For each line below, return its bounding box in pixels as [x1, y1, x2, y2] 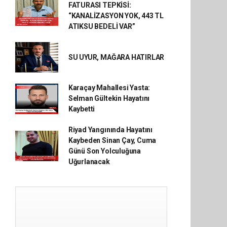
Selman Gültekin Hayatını [68, 94, 150, 102]
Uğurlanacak [68, 158, 110, 166]
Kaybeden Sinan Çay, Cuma [68, 136, 157, 144]
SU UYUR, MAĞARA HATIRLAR [68, 53, 165, 61]
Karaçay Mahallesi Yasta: [68, 84, 150, 92]
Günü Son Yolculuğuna [68, 147, 141, 155]
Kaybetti [68, 105, 95, 113]
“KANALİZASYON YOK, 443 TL [68, 12, 164, 20]
